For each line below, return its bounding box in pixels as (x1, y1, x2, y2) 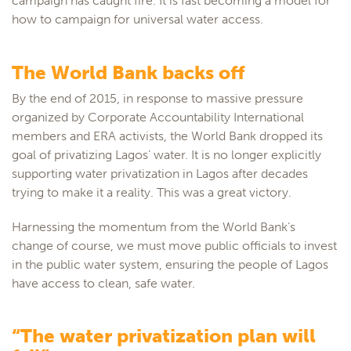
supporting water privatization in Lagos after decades (12, 165, 308, 181)
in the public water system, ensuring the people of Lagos (12, 256, 328, 272)
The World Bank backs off (12, 60, 244, 84)
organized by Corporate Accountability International (12, 109, 304, 125)
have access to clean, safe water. (12, 275, 195, 291)
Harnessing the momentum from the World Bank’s (12, 219, 295, 234)
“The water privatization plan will (12, 324, 316, 348)
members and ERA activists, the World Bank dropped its (12, 128, 323, 143)
